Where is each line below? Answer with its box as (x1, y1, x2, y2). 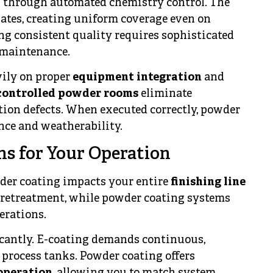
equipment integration (73, 71, 202, 85)
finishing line (171, 175, 246, 190)
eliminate (138, 87, 192, 102)
